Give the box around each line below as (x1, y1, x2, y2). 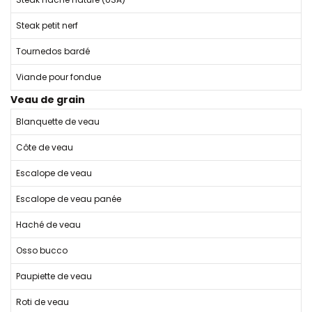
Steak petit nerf (16, 19, 78, 31)
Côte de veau (16, 141, 73, 153)
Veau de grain (10, 93, 85, 107)
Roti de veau (16, 296, 69, 308)
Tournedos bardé (16, 45, 90, 57)
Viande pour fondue (16, 71, 101, 83)
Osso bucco (16, 244, 68, 256)
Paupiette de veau (16, 270, 92, 282)
